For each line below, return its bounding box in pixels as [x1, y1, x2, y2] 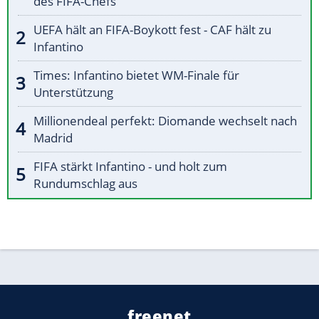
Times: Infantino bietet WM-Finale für [33, 67, 239, 84]
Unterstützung [33, 84, 113, 101]
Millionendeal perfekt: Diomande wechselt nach [33, 113, 297, 130]
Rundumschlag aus [33, 175, 137, 192]
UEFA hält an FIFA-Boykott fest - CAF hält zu [33, 21, 271, 38]
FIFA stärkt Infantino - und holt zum [33, 158, 227, 175]
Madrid [33, 130, 73, 147]
